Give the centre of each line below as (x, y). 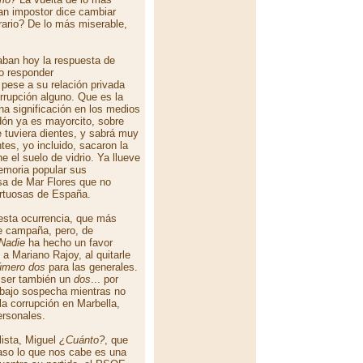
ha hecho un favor (69, 243)
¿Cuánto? (82, 340)
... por (105, 279)
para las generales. (92, 267)
